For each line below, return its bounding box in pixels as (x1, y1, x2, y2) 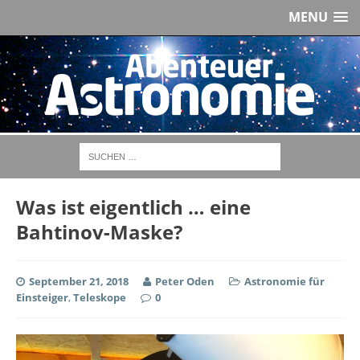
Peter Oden (155, 274, 215, 288)
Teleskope (73, 290, 126, 305)
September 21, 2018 (29, 274, 129, 288)
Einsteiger (16, 290, 68, 305)
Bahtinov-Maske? (16, 219, 182, 245)
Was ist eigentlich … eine (16, 194, 251, 220)
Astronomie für (244, 274, 325, 288)
